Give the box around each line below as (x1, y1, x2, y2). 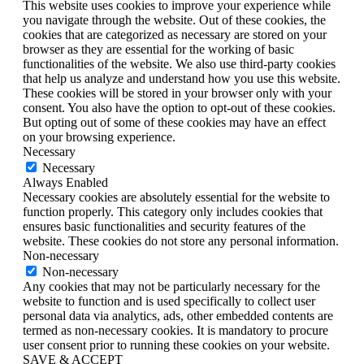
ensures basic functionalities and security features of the (23, 219, 305, 234)
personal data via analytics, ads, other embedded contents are (23, 309, 333, 323)
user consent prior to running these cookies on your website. (23, 338, 330, 353)
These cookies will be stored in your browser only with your (23, 86, 331, 101)
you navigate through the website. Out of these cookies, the (23, 13, 326, 28)
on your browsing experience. (23, 130, 175, 145)
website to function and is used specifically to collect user (23, 294, 315, 309)
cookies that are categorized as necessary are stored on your (23, 28, 327, 42)
